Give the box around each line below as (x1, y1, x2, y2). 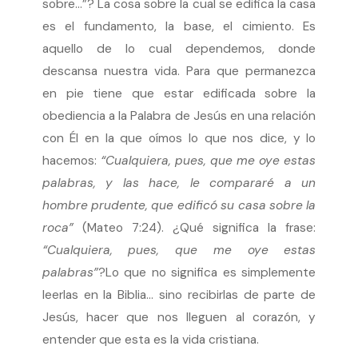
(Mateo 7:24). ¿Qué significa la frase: (82, 219, 316, 236)
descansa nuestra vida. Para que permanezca (42, 62, 316, 79)
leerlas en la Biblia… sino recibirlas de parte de (42, 286, 316, 303)
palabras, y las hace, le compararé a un (42, 174, 316, 191)
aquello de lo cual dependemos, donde (42, 40, 316, 57)
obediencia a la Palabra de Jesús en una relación (42, 107, 316, 124)
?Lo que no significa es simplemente (97, 264, 316, 280)
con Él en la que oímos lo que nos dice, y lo (42, 129, 316, 146)
